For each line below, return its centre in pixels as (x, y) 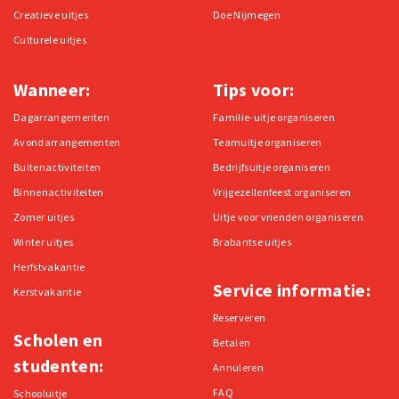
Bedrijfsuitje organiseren (272, 167)
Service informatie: (292, 289)
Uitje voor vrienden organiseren (288, 216)
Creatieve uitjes (51, 14)
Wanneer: (52, 89)
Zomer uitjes (44, 216)
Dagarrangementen (62, 117)
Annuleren (238, 367)
